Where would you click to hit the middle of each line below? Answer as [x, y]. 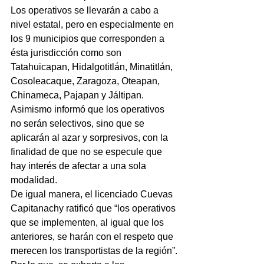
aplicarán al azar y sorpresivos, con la [90, 138]
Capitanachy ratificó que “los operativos [94, 209]
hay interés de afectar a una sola [80, 166]
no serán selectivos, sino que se [79, 124]
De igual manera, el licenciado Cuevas [93, 194]
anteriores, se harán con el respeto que [93, 237]
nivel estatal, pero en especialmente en [93, 25]
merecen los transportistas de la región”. [94, 251]
